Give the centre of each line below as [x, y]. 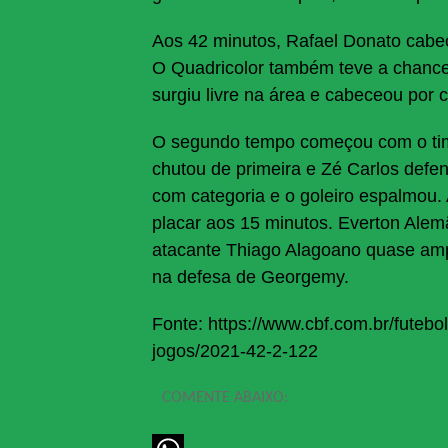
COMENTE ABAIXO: [225, 397]
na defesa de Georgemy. [250, 276]
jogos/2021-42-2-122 [235, 350]
